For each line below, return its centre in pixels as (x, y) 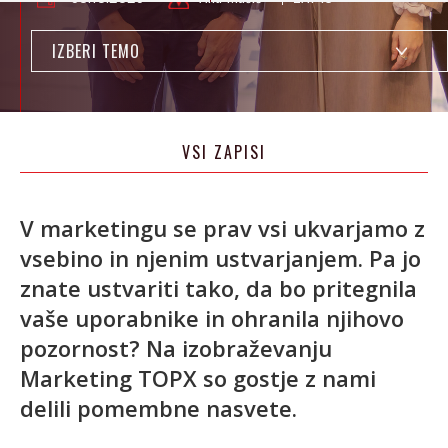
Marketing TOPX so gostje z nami (198, 378)
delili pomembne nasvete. (158, 408)
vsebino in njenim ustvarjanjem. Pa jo (220, 258)
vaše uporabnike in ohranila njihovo (212, 318)
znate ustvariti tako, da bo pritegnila (218, 288)
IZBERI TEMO (96, 51)
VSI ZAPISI (224, 152)
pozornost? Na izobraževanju (176, 348)
